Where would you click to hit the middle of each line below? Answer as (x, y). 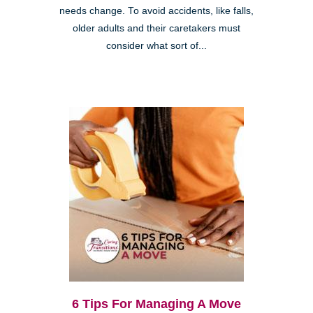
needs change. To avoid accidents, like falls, (156, 11)
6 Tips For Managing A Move (156, 304)
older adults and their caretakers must (156, 29)
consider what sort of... (156, 46)
